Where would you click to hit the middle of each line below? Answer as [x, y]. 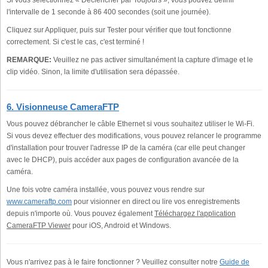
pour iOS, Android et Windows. [121, 225]
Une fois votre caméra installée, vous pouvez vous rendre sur [106, 189]
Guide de [234, 262]
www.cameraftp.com [39, 201]
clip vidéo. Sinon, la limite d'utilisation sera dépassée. [93, 71]
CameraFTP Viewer [39, 225]
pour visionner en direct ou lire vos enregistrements [156, 201]
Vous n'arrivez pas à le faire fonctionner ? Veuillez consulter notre [113, 262]
